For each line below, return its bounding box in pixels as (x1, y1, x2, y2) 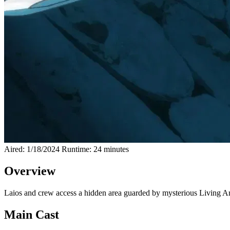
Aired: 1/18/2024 (4, 144, 60, 154)
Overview (4, 164, 55, 178)
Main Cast (4, 207, 59, 221)
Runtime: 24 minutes (62, 144, 129, 154)
